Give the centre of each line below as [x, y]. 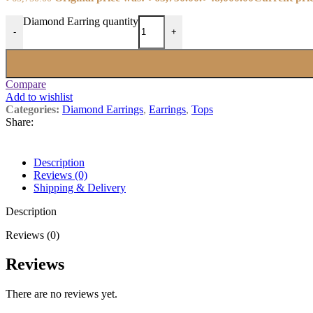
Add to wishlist [39, 96]
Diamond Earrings [103, 109]
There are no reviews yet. [61, 294]
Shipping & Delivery [80, 187]
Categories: [32, 109]
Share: [20, 122]
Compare [26, 84]
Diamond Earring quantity [81, 21]
